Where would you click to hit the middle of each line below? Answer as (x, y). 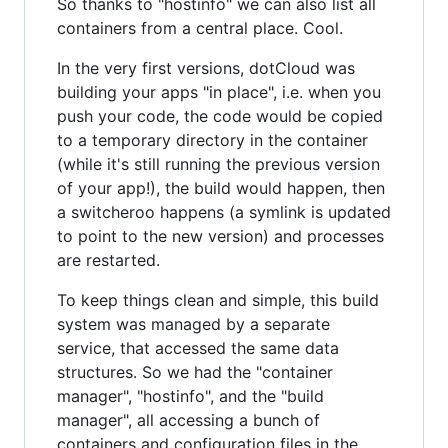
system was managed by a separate (193, 324)
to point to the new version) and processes (220, 236)
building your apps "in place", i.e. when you (219, 92)
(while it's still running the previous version (218, 164)
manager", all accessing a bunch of (188, 420)
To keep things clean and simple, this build (218, 300)
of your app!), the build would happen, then (221, 188)
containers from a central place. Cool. (200, 28)
